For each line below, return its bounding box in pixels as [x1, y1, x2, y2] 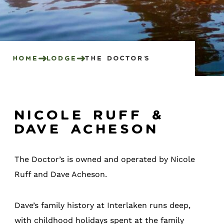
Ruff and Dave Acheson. [14, 169, 107, 179]
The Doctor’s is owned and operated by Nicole [14, 154, 195, 164]
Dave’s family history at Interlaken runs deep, [14, 200, 191, 210]
